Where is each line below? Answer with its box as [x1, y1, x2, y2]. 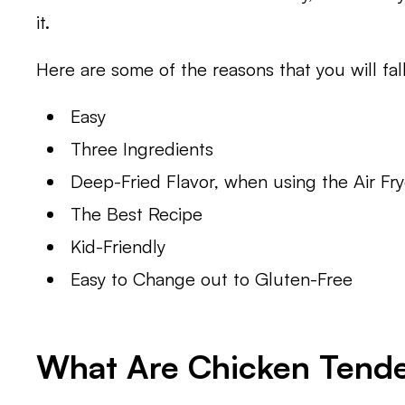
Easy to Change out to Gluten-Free [71, 268, 353, 291]
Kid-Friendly [71, 235, 166, 259]
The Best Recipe [71, 202, 203, 226]
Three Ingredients [71, 137, 214, 161]
